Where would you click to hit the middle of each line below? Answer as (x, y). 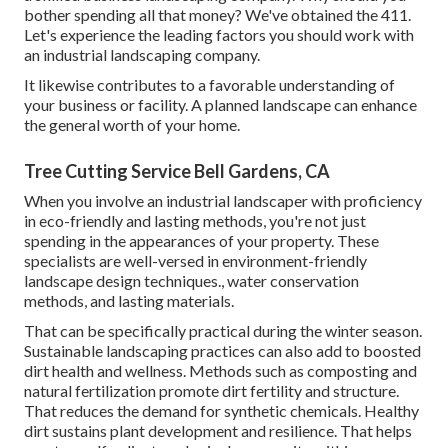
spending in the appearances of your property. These (201, 241)
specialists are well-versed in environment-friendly (195, 261)
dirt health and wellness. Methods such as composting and (220, 371)
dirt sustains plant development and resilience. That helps (218, 431)
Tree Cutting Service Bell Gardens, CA (177, 171)
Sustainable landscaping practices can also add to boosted (222, 351)
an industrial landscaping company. (142, 55)
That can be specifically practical (138, 331)
